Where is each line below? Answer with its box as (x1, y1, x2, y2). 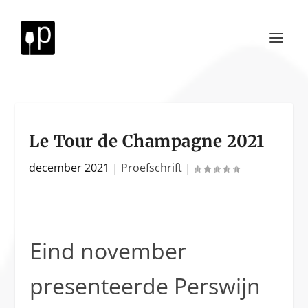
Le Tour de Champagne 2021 (29, 131, 265, 152)
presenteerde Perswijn (29, 271, 261, 300)
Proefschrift (121, 160, 183, 175)
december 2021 (29, 160, 110, 175)
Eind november (29, 236, 186, 265)
